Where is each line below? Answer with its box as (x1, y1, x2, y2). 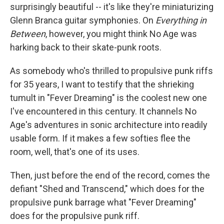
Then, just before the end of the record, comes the (10, 170, 210, 180)
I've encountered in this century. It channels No (10, 106, 196, 116)
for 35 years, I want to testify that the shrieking (10, 79, 194, 89)
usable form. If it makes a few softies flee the (10, 133, 190, 143)
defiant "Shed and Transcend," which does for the (10, 183, 204, 194)
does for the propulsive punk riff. (10, 210, 139, 221)
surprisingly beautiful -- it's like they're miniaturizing (10, 1, 213, 12)
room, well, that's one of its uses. (10, 146, 139, 157)
